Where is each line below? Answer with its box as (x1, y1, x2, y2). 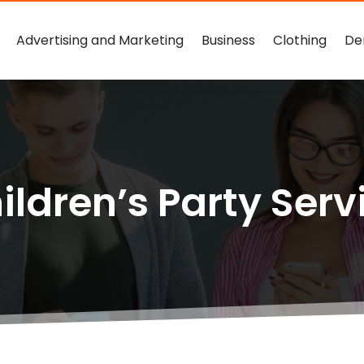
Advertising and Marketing (16, 31, 184, 50)
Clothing (273, 31, 327, 50)
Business (201, 31, 256, 50)
